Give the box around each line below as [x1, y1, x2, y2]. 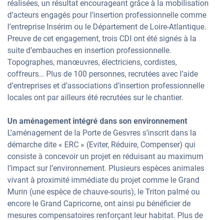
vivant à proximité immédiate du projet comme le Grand [7, 175, 199, 185]
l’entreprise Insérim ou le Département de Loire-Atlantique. [7, 22, 206, 31]
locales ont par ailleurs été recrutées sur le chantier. [7, 93, 185, 102]
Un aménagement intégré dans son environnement [7, 116, 189, 126]
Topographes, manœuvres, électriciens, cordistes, [7, 57, 177, 67]
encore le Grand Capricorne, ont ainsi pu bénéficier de [7, 199, 191, 208]
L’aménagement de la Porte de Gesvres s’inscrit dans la [7, 128, 196, 137]
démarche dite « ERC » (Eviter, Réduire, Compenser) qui [7, 140, 195, 149]
